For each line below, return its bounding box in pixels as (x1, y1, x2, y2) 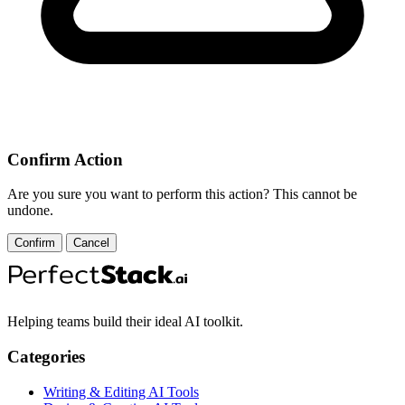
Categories (7, 347, 85, 367)
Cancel (73, 236, 109, 250)
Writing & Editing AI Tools (43, 383, 199, 400)
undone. (7, 202, 53, 219)
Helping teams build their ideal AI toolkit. (7, 314, 243, 330)
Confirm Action (7, 149, 123, 169)
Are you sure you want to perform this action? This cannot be (7, 186, 357, 202)
